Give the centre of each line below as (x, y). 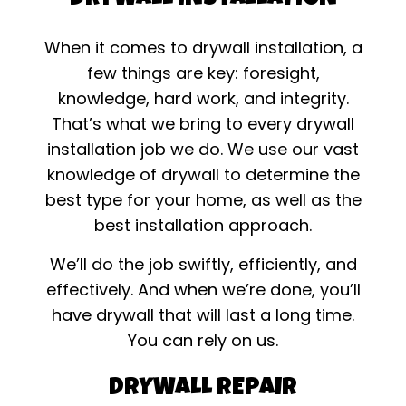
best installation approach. (203, 226)
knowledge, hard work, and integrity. (203, 99)
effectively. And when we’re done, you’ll (203, 290)
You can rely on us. (203, 341)
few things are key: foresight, (203, 73)
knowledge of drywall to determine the (203, 175)
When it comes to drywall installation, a (203, 48)
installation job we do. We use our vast (203, 150)
